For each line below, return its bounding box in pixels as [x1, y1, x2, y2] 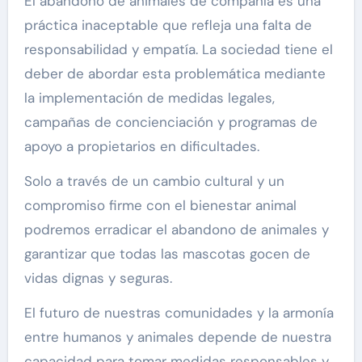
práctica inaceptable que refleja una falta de [23, 15, 312, 34]
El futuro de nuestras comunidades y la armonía [23, 303, 334, 322]
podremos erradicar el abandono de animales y [23, 220, 329, 238]
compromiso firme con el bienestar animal [23, 196, 297, 214]
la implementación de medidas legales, [23, 88, 275, 107]
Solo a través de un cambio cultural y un [23, 171, 284, 190]
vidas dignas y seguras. [23, 268, 172, 287]
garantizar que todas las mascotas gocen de [23, 244, 310, 263]
